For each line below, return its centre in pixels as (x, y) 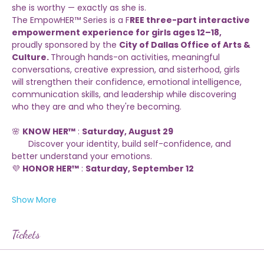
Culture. (31, 77)
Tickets (26, 254)
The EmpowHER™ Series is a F (71, 40)
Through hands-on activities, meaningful (136, 77)
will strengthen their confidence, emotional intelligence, (128, 102)
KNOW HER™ (49, 151)
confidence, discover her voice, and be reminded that (124, 15)
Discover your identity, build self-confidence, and (20, 164)
